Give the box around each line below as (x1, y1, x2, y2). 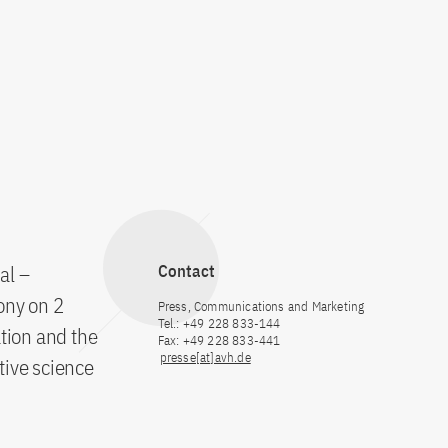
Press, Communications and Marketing (157, 297, 365, 315)
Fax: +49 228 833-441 (157, 331, 281, 349)
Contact (157, 259, 215, 282)
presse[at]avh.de (159, 348, 251, 366)
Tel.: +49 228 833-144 (157, 314, 281, 332)
